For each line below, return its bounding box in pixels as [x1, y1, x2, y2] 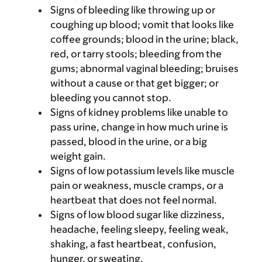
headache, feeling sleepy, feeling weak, [50, 223, 229, 235]
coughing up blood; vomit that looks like [50, 19, 234, 30]
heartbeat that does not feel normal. [50, 194, 217, 206]
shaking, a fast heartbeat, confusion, [50, 238, 216, 250]
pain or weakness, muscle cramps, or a [50, 180, 223, 191]
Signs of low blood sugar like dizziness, [50, 209, 225, 220]
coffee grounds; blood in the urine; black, [50, 33, 239, 45]
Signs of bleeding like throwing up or [50, 4, 215, 16]
